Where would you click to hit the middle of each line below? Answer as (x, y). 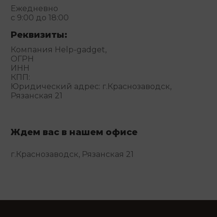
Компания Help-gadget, (59, 49)
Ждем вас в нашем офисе (74, 132)
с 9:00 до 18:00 (40, 17)
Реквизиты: (39, 35)
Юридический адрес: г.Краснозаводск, (91, 86)
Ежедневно (35, 8)
